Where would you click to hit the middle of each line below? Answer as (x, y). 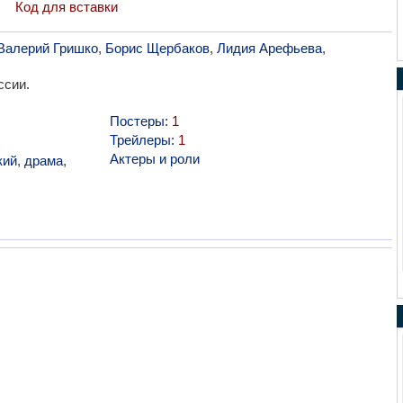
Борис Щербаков (157, 48)
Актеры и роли (154, 158)
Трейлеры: (143, 139)
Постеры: (140, 121)
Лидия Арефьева (269, 48)
